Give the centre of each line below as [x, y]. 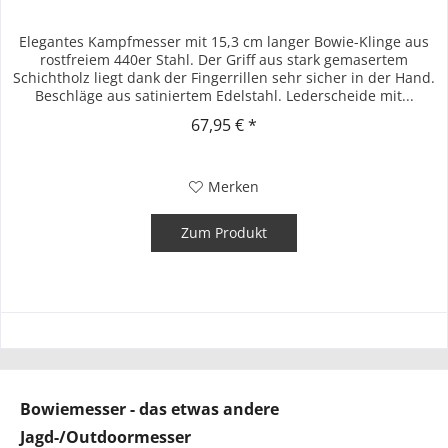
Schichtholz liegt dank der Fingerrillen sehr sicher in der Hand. [224, 77]
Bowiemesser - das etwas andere [149, 408]
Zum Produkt [224, 232]
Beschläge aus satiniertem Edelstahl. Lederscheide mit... [224, 95]
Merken [234, 186]
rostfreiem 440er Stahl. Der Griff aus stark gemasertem [224, 59]
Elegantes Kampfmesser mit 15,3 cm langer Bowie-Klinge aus [224, 41]
